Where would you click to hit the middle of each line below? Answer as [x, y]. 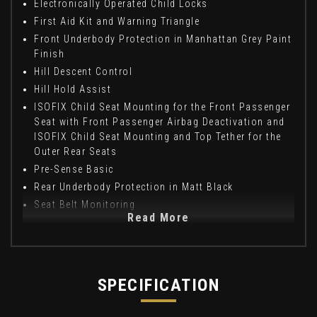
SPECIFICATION [158, 286]
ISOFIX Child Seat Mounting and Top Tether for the [158, 137]
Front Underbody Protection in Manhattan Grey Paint [163, 39]
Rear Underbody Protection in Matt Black [134, 187]
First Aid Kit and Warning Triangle [117, 22]
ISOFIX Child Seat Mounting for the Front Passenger [162, 107]
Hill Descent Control [83, 72]
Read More [158, 218]
